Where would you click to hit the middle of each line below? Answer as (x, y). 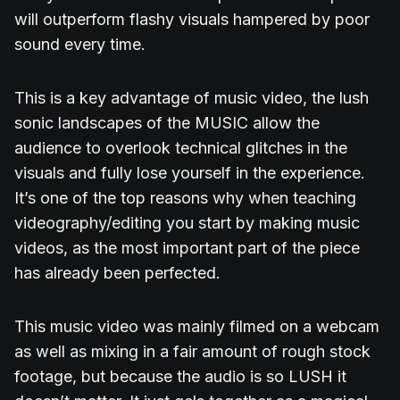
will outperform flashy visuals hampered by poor (192, 20)
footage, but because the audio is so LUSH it (180, 377)
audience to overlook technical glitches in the (181, 148)
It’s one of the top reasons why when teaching (185, 198)
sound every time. (80, 45)
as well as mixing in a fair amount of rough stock (192, 352)
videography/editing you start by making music (187, 223)
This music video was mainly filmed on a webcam (197, 327)
